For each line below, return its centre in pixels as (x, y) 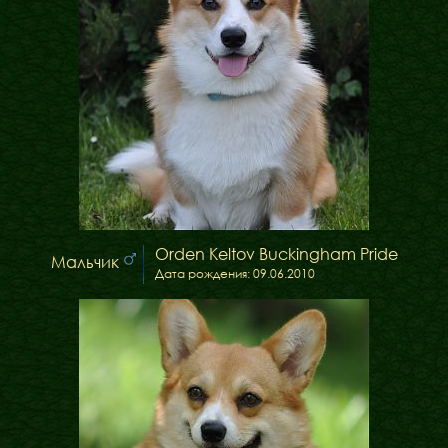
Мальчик (84, 262)
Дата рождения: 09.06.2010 (234, 273)
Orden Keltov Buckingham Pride (276, 254)
